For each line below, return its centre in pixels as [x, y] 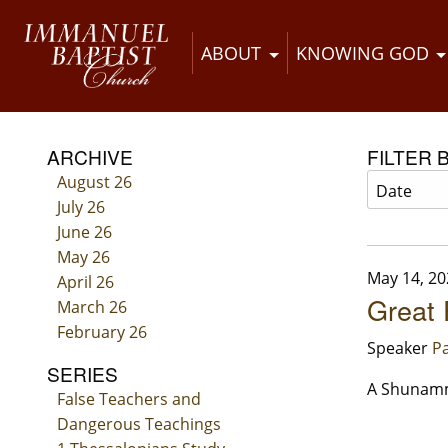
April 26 [85, 282]
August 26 [94, 182]
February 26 [101, 332]
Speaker [399, 348]
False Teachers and [128, 399]
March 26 [91, 307]
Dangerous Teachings [138, 424]
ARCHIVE [90, 157]
